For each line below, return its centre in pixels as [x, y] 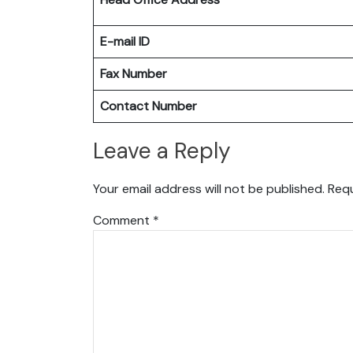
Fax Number [134, 73]
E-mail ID [125, 41]
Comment [123, 220]
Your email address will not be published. [209, 188]
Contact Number [149, 106]
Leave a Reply [162, 151]
